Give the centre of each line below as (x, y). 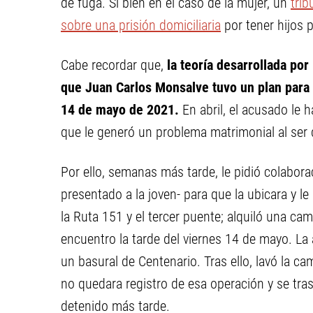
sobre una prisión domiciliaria (141, 25)
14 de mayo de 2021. (120, 110)
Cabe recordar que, (112, 65)
